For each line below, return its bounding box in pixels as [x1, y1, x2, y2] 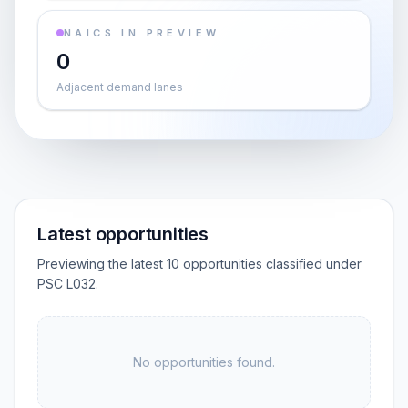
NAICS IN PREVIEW [64, 26, 220, 39]
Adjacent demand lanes [56, 80, 183, 94]
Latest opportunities [37, 223, 209, 245]
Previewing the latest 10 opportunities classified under [37, 256, 362, 271]
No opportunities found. [133, 354, 275, 370]
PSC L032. [37, 276, 98, 291]
